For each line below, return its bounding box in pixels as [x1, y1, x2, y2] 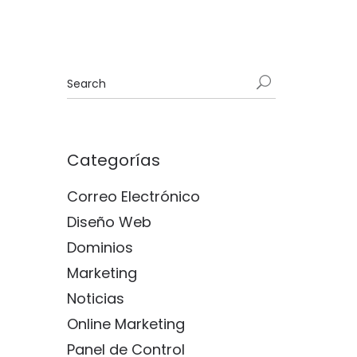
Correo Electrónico [66, 186, 200, 206]
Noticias [66, 288, 124, 308]
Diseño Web [66, 212, 151, 232]
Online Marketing [66, 314, 185, 334]
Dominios [66, 237, 133, 257]
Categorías [66, 149, 160, 171]
